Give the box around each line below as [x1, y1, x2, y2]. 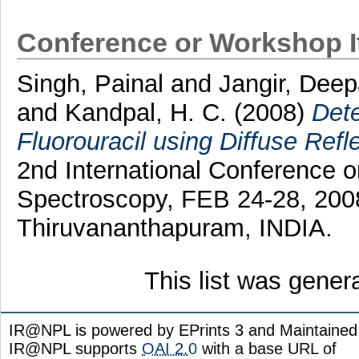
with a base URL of [197, 339, 337, 357]
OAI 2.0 [142, 339, 197, 357]
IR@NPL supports [9, 339, 142, 357]
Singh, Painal [16, 69, 171, 98]
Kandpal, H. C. [64, 98, 234, 127]
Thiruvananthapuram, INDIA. [16, 213, 333, 242]
